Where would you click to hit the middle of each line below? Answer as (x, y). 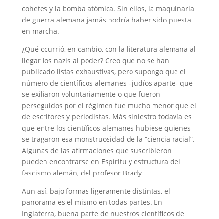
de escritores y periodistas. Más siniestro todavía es (107, 116)
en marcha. (40, 31)
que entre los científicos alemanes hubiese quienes (106, 128)
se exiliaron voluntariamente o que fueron (91, 94)
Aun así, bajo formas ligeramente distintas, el (96, 191)
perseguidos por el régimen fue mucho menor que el (109, 105)
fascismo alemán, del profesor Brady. (83, 173)
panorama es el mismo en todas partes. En (92, 202)
